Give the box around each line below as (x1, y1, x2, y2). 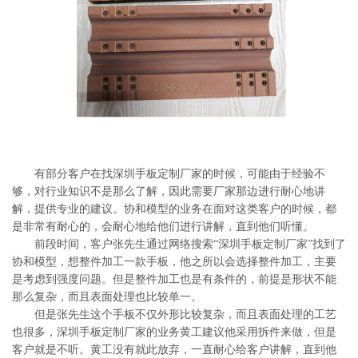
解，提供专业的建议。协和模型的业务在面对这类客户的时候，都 (12, 203, 336, 215)
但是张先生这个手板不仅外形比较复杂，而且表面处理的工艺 (12, 308, 336, 320)
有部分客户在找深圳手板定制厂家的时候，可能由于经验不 (12, 168, 325, 180)
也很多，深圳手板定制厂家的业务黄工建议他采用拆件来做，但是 (12, 326, 336, 338)
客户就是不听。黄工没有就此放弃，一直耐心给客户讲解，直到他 (12, 344, 336, 356)
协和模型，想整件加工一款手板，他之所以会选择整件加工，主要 (12, 256, 336, 268)
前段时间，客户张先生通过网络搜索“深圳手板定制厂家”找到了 (12, 238, 346, 250)
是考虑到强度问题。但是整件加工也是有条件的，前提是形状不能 (12, 273, 336, 285)
